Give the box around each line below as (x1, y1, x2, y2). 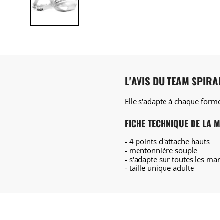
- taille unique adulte (125, 163, 194, 173)
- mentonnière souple (125, 145, 197, 155)
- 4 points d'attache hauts (125, 137, 210, 146)
